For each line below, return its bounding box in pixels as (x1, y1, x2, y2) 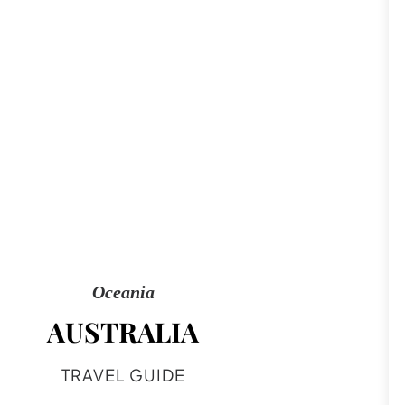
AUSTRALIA (47, 314, 199, 350)
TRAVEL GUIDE (61, 364, 185, 385)
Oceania (91, 282, 155, 302)
